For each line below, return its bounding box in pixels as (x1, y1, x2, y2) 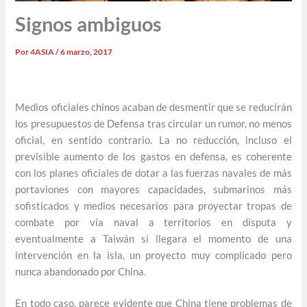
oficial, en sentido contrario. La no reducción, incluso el (15, 134, 292, 146)
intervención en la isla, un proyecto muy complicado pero (15, 249, 292, 261)
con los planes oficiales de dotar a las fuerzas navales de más (15, 167, 292, 179)
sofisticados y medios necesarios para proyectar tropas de (15, 199, 292, 212)
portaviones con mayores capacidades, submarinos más (15, 183, 292, 195)
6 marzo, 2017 (60, 47, 113, 58)
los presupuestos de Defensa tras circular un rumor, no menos (15, 117, 292, 130)
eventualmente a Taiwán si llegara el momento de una (15, 232, 292, 245)
